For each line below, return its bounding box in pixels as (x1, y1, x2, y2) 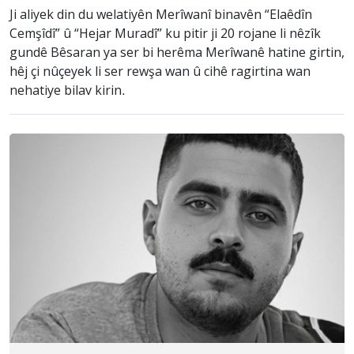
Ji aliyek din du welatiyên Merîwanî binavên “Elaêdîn (9, 7, 312, 24)
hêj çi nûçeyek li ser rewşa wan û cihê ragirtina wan (9, 64, 311, 81)
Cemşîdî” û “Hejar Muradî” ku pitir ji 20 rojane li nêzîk (9, 26, 321, 43)
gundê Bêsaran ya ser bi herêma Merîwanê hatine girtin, (9, 45, 345, 62)
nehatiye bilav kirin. (9, 83, 126, 100)
